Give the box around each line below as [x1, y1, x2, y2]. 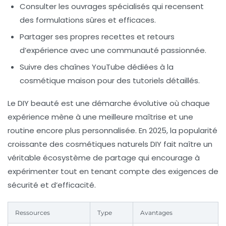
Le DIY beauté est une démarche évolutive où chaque [8, 98, 210, 109]
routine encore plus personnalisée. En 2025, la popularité [8, 125, 217, 136]
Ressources [15, 209, 50, 217]
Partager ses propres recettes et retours [20, 31, 175, 42]
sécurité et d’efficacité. [8, 180, 96, 191]
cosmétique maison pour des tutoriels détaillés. [20, 75, 200, 86]
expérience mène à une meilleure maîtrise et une [8, 111, 193, 123]
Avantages [140, 209, 173, 217]
